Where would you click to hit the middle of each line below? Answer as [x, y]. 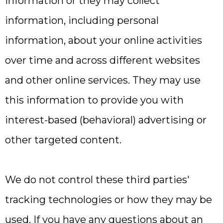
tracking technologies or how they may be [109, 200]
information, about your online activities [104, 40]
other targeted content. [63, 140]
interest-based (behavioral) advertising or [106, 120]
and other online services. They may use [103, 80]
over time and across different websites [103, 60]
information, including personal [82, 20]
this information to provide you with [94, 100]
